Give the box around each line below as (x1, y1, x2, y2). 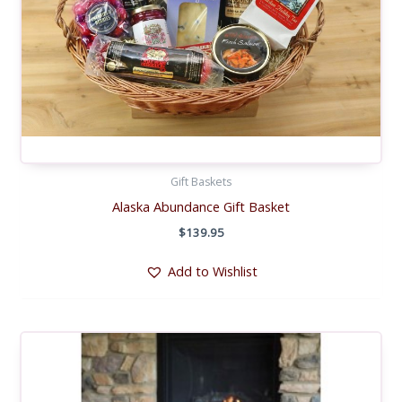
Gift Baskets (170, 174, 232, 190)
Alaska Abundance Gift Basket (112, 197, 290, 216)
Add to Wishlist (167, 261, 258, 280)
